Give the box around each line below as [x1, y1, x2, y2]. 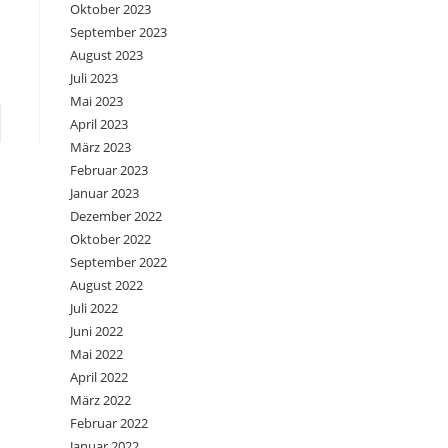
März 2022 [70, 391, 131, 410]
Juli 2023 [70, 69, 118, 88]
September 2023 [70, 23, 167, 42]
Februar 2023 [70, 161, 148, 180]
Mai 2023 [70, 92, 123, 111]
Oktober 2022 [70, 230, 151, 249]
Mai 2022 [70, 345, 123, 364]
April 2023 [70, 115, 128, 134]
